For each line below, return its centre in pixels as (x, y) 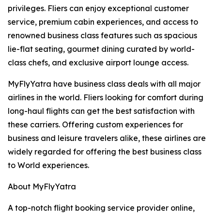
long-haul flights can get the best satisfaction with (101, 111)
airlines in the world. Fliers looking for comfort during (106, 98)
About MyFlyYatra (42, 187)
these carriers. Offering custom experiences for (95, 125)
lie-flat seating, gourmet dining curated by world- (101, 49)
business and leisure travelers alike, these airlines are (107, 138)
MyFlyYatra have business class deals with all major (104, 84)
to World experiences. (48, 165)
